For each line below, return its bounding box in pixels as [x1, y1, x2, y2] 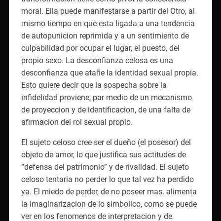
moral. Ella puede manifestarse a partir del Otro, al [21, 6, 195, 16]
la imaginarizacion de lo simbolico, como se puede [21, 199, 197, 209]
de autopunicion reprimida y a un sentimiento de [21, 31, 189, 40]
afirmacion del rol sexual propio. [21, 117, 133, 127]
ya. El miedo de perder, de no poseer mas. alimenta [21, 186, 197, 196]
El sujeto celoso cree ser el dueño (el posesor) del [21, 137, 191, 147]
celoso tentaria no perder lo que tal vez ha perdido [21, 174, 194, 184]
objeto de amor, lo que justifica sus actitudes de [21, 149, 186, 159]
